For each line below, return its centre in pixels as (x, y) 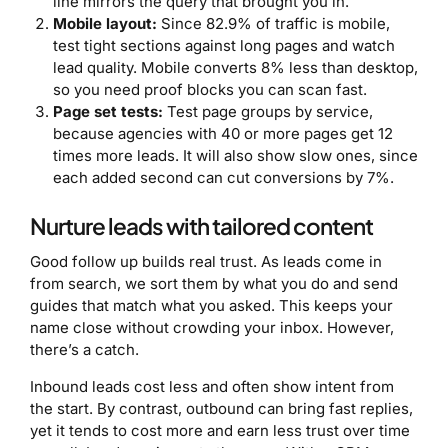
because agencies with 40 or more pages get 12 (222, 133)
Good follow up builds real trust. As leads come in (206, 261)
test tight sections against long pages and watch (223, 45)
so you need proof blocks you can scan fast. (209, 89)
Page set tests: (107, 111)
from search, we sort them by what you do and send (214, 283)
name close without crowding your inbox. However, (212, 327)
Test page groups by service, (267, 111)
